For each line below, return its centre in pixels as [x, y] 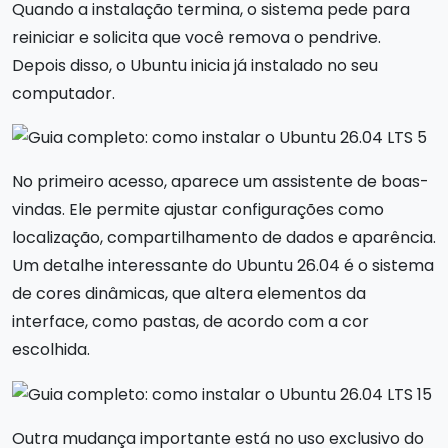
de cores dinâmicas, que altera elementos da [189, 294]
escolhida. [51, 350]
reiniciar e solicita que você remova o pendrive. [196, 37]
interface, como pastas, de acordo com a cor [190, 322]
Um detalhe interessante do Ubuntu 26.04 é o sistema [223, 266]
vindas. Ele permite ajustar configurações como [198, 210]
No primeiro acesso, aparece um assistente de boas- [220, 182]
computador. [63, 93]
